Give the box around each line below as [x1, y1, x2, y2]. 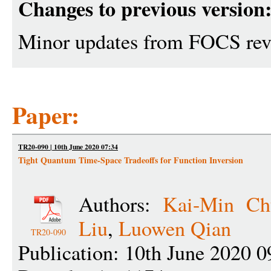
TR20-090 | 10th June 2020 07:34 [18, 142, 118, 152]
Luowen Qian [119, 214, 231, 242]
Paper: [12, 97, 79, 132]
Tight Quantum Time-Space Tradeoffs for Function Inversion [18, 154, 243, 166]
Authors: [79, 190, 163, 218]
